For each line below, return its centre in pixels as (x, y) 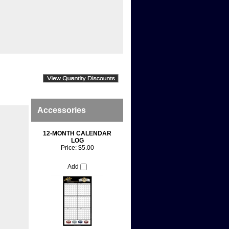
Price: (68, 64)
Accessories (62, 27)
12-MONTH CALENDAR (77, 50)
